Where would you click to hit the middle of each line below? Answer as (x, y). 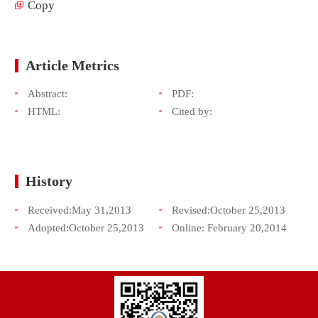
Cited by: (192, 111)
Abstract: (47, 94)
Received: (49, 209)
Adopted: (48, 227)
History (49, 182)
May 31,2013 (101, 209)
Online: (189, 227)
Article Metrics (73, 65)
